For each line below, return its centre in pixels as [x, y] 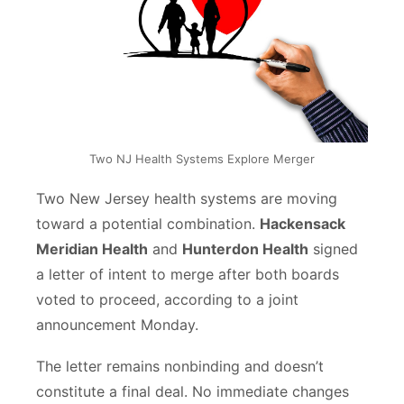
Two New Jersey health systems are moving [187, 199]
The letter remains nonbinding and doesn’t [180, 367]
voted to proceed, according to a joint [167, 300]
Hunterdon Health [245, 249]
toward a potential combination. [148, 224]
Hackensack [303, 224]
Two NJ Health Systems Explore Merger [202, 159]
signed [333, 249]
